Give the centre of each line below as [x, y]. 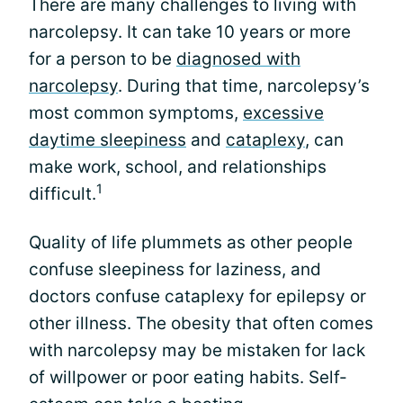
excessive [283, 113]
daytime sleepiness [107, 140]
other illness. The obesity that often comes [201, 323]
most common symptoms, [136, 113]
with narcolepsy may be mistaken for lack [197, 350]
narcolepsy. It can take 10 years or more [190, 32]
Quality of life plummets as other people [191, 242]
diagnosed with [238, 59]
